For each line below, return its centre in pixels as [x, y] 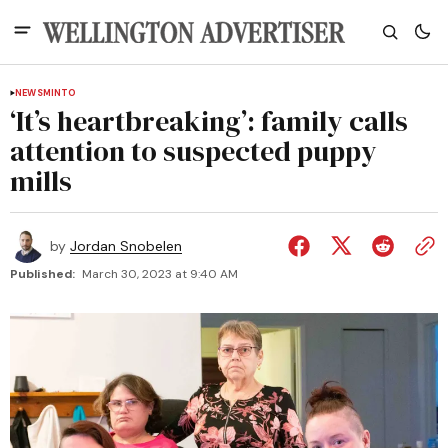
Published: [42, 274]
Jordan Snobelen [126, 246]
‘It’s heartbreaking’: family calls [209, 121]
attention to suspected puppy [193, 151]
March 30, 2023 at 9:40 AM [160, 274]
